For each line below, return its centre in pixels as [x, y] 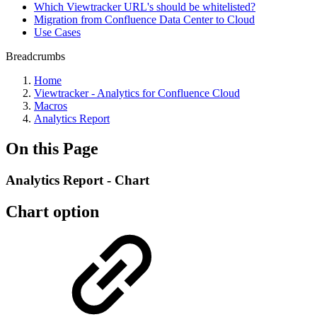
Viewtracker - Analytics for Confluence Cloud [137, 93]
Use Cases [57, 32]
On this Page [52, 148]
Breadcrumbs [35, 56]
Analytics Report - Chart [77, 180]
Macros [51, 106]
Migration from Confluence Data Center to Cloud [144, 19]
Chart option [52, 211]
